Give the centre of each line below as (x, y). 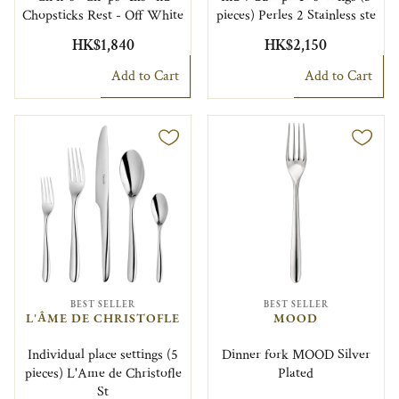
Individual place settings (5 (103, 354)
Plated (296, 373)
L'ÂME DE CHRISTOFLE (103, 318)
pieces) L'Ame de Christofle (103, 373)
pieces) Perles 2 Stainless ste (296, 15)
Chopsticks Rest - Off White (103, 15)
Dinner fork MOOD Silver (296, 354)
